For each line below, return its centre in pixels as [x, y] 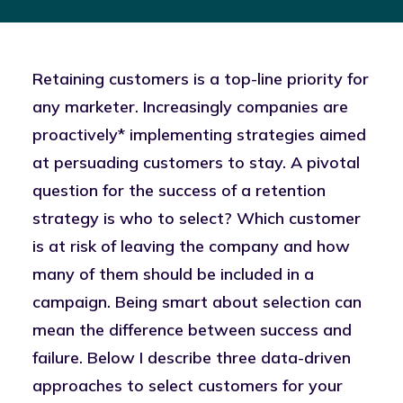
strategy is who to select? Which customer [197, 218]
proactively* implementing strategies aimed [199, 134]
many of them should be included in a [173, 274]
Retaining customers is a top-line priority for [201, 79]
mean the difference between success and [192, 330]
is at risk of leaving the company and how [191, 246]
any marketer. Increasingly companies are [190, 107]
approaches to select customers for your [188, 385]
